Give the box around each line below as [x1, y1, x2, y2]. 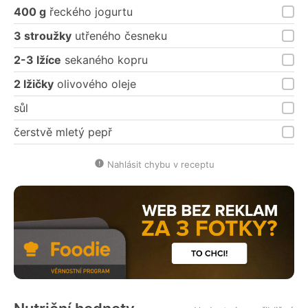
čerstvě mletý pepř [14, 124, 112, 139]
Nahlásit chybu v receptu [107, 158, 214, 170]
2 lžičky [14, 76, 54, 91]
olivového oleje [54, 76, 136, 91]
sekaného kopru [61, 52, 148, 67]
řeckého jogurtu [46, 4, 133, 19]
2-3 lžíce [14, 52, 61, 67]
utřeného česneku [71, 28, 167, 43]
